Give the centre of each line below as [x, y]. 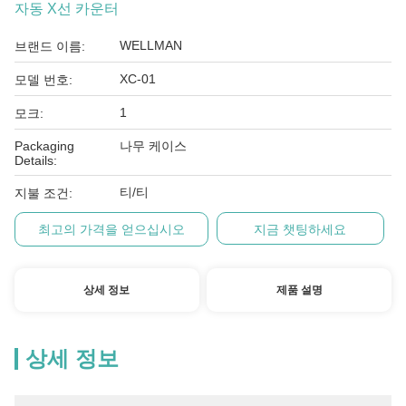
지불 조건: [43, 193]
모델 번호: [43, 80]
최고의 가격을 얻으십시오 [112, 229]
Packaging [44, 146]
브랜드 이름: [50, 46]
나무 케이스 [153, 146]
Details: [36, 160]
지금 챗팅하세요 [300, 229]
